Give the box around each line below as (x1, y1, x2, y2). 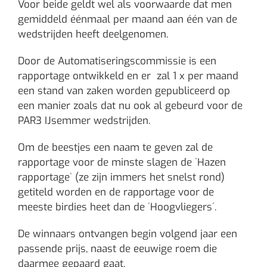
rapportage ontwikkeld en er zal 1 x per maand (18, 69, 238, 83)
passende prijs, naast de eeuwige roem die (18, 242, 217, 256)
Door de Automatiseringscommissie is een (18, 54, 216, 68)
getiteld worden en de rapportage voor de (18, 185, 214, 199)
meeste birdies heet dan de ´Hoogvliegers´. (18, 200, 216, 214)
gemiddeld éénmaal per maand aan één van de (18, 13, 237, 26)
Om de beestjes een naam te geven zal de (18, 141, 213, 154)
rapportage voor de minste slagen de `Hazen (18, 156, 226, 169)
